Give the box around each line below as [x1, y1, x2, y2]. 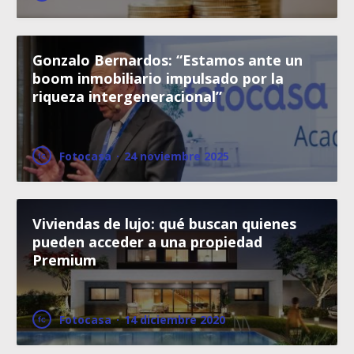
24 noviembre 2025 [124, 148, 229, 164]
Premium [32, 250, 96, 269]
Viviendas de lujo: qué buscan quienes [32, 213, 296, 233]
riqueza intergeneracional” [32, 86, 222, 106]
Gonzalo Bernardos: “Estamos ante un [32, 50, 303, 70]
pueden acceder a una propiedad [32, 232, 262, 251]
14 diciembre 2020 [124, 311, 225, 327]
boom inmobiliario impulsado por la [32, 68, 284, 88]
